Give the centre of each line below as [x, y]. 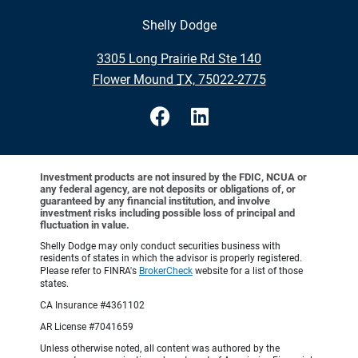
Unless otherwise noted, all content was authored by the [160, 349]
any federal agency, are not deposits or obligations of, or [168, 189]
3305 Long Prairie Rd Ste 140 [179, 59]
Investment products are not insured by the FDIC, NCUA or [173, 177]
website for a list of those [248, 271]
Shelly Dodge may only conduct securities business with [160, 247]
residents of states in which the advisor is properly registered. [171, 259]
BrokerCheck [166, 271]
